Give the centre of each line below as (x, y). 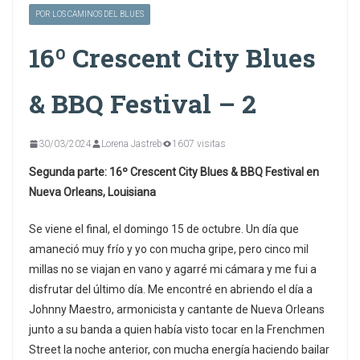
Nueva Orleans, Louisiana (92, 192)
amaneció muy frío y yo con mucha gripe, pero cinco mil (169, 249)
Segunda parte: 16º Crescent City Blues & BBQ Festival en (174, 172)
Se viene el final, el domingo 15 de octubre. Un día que (164, 229)
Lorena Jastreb (132, 143)
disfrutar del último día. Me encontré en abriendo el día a (171, 289)
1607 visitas (199, 143)
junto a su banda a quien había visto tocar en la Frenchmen (177, 329)
